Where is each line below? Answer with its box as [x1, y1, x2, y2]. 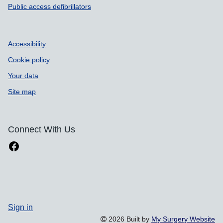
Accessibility [8, 40, 46, 47]
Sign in [8, 203, 33, 211]
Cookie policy [8, 56, 50, 63]
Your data [8, 72, 38, 79]
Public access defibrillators [8, 3, 91, 10]
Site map [8, 88, 36, 95]
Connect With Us [8, 125, 75, 134]
